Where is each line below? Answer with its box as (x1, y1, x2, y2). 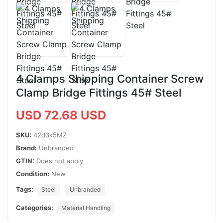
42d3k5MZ (33, 130, 67, 139)
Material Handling (61, 204, 111, 212)
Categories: (16, 203, 53, 212)
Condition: (16, 169, 49, 178)
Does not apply (34, 156, 83, 165)
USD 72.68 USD (16, 108, 106, 122)
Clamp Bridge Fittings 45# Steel (16, 86, 181, 99)
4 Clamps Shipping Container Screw (16, 72, 204, 85)
